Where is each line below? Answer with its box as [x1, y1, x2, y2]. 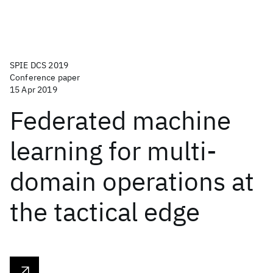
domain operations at [10, 165, 254, 198]
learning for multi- [10, 134, 217, 168]
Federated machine [10, 104, 231, 137]
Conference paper [10, 72, 80, 83]
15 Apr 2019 [10, 84, 57, 95]
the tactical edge [10, 195, 200, 229]
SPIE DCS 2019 [10, 60, 69, 71]
